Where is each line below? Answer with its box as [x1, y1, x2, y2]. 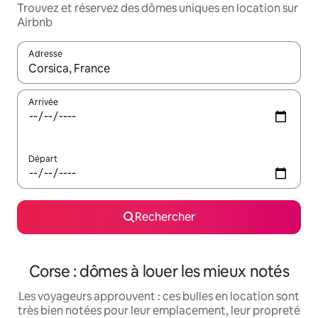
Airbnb [17, 15, 53, 30]
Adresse [28, 48, 62, 60]
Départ [28, 153, 57, 165]
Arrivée [28, 97, 58, 108]
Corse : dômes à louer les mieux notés [28, 261, 290, 282]
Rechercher [134, 209, 195, 224]
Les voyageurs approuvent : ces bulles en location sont [18, 289, 300, 304]
